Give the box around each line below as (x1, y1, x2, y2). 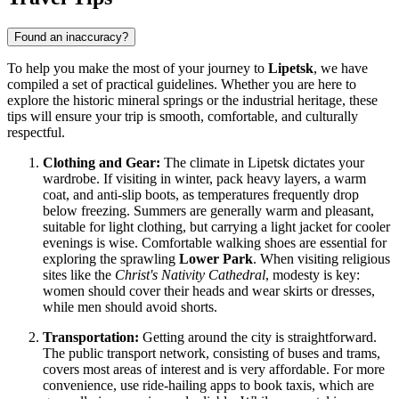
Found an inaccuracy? (14, 30, 128, 45)
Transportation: (43, 330, 139, 346)
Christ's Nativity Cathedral (115, 267, 265, 283)
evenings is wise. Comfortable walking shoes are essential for (43, 235, 387, 251)
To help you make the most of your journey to (7, 61, 268, 77)
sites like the (43, 267, 115, 283)
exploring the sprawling (43, 251, 179, 267)
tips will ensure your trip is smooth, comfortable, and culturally (7, 109, 358, 125)
